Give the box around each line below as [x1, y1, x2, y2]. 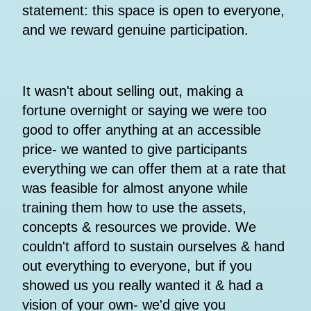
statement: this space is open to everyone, [22, 3, 285, 19]
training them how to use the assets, [22, 200, 246, 216]
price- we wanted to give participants [22, 142, 247, 158]
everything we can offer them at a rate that [22, 161, 286, 177]
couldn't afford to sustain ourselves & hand [22, 239, 285, 255]
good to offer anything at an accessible [22, 122, 261, 138]
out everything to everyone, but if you [22, 258, 252, 274]
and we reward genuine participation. [22, 22, 249, 38]
